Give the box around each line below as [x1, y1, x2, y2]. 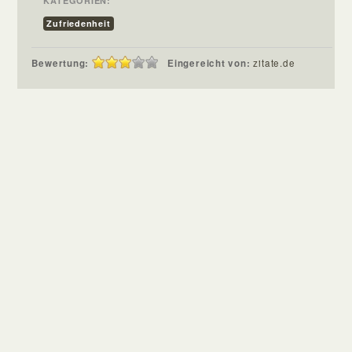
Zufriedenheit [46, 16, 111, 29]
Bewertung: [31, 56, 90, 70]
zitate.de [253, 56, 295, 69]
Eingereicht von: [167, 56, 254, 70]
